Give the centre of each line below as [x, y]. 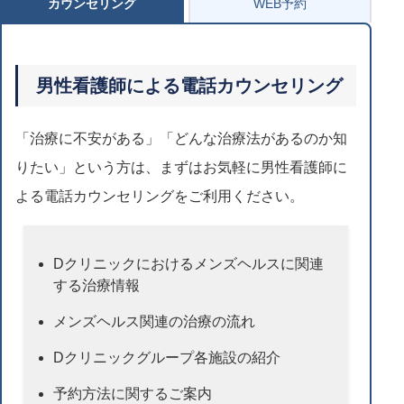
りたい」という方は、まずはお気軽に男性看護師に [181, 167]
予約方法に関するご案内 [133, 393]
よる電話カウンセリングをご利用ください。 [160, 196]
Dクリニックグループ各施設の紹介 [167, 357]
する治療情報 [97, 285]
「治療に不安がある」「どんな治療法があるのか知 [181, 138]
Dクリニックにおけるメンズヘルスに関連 [189, 263]
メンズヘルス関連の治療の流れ [155, 321]
